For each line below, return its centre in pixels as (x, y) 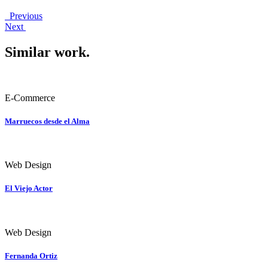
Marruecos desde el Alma (47, 121)
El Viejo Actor (29, 188)
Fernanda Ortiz (31, 255)
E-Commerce (30, 98)
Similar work (45, 52)
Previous (24, 16)
